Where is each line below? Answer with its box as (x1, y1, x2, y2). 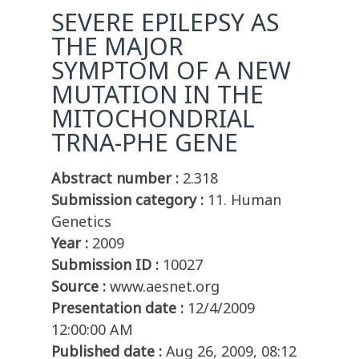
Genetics (51, 212, 111, 232)
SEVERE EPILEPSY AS (51, 6, 279, 39)
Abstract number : (51, 168, 179, 188)
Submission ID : (51, 255, 159, 275)
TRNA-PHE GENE (51, 126, 238, 159)
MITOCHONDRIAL (51, 102, 255, 135)
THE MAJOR (51, 30, 184, 63)
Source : (51, 276, 106, 296)
